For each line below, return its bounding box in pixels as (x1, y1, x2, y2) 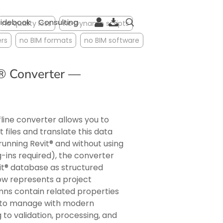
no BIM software (84, 35, 139, 45)
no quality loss (2, 18, 51, 28)
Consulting (38, 17, 78, 27)
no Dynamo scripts (63, 18, 129, 28)
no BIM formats (19, 35, 72, 45)
